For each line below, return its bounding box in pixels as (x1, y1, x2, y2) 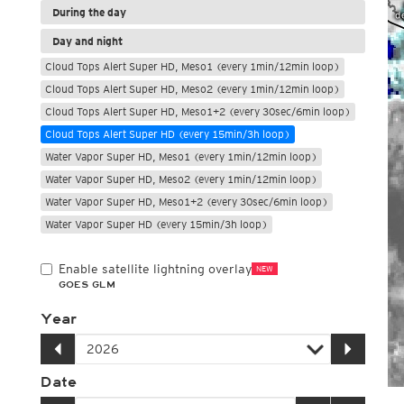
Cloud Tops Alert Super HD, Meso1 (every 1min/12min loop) (44, 60, 340, 73)
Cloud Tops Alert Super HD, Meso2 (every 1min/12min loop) (44, 82, 340, 96)
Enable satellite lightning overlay (58, 262, 252, 276)
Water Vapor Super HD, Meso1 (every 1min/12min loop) (44, 150, 317, 163)
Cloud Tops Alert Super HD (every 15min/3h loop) (44, 127, 290, 141)
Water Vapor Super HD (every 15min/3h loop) (44, 217, 268, 231)
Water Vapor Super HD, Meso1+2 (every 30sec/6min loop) (44, 195, 328, 208)
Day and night (51, 34, 123, 48)
